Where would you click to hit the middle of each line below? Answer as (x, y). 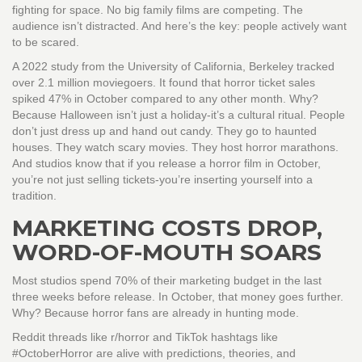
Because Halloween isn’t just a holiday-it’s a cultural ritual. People (179, 115)
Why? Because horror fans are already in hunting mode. (156, 313)
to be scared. (46, 42)
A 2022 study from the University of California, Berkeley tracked (173, 67)
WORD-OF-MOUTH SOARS (167, 253)
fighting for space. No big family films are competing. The (158, 10)
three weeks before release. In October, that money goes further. (178, 297)
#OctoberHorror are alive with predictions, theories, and (154, 354)
